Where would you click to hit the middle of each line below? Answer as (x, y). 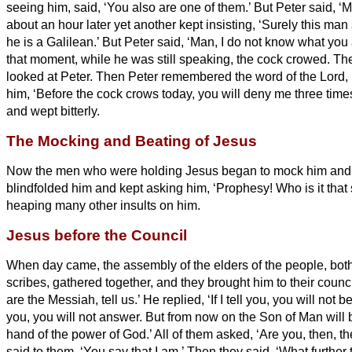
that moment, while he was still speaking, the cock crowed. (170, 59)
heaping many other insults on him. (103, 205)
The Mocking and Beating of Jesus (132, 141)
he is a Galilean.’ (54, 42)
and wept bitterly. (53, 111)
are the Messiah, (52, 299)
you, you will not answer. (76, 317)
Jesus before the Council (97, 235)
